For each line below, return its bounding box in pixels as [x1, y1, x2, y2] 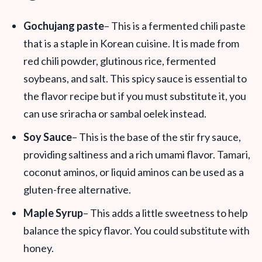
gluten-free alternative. [23, 183, 131, 196]
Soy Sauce [23, 130, 72, 143]
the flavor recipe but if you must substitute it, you [23, 89, 246, 102]
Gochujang [23, 19, 75, 32]
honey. [23, 242, 54, 254]
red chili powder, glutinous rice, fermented [23, 54, 216, 67]
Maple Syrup [23, 206, 83, 219]
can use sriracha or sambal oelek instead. [23, 107, 206, 120]
